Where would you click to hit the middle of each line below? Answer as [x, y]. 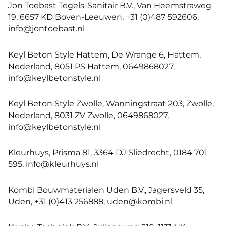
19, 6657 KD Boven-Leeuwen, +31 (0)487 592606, [103, 17]
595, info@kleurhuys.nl [53, 164]
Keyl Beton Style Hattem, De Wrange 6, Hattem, [104, 54]
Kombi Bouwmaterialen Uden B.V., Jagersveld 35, [106, 190]
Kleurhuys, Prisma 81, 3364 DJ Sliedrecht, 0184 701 [108, 152]
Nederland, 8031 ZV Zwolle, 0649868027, [89, 115]
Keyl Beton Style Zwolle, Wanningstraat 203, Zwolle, [111, 103]
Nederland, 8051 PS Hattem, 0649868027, [91, 66]
